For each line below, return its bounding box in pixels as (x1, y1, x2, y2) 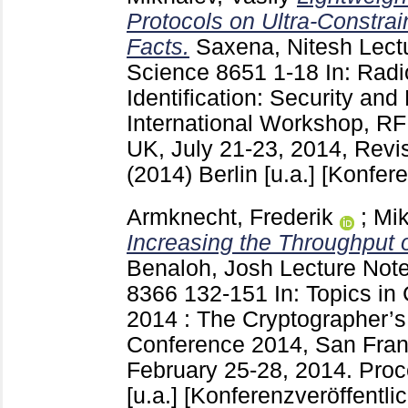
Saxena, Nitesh (196, 34, 352, 59)
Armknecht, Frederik (127, 204, 333, 229)
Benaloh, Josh (127, 255, 273, 280)
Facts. (127, 34, 189, 59)
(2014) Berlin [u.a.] (127, 161, 321, 187)
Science (127, 59, 216, 85)
